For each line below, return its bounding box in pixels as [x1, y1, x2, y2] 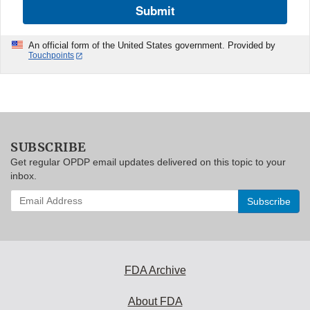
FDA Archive [124, 264, 186, 276]
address [10, 231, 48, 243]
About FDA [127, 295, 183, 307]
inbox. [10, 170, 37, 181]
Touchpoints [28, 51, 74, 61]
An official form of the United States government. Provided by [28, 40, 275, 51]
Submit [135, 2, 175, 19]
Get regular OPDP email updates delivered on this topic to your [10, 156, 286, 167]
